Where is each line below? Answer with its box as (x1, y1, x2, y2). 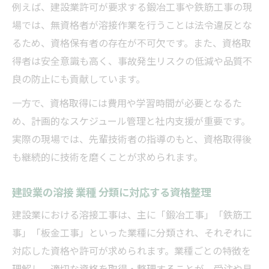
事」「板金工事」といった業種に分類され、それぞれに (12, 225, 252, 240)
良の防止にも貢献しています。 (12, 71, 145, 86)
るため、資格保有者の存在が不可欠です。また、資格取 (12, 35, 251, 50)
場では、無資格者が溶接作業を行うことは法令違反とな (12, 17, 252, 32)
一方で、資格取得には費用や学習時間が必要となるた (12, 95, 242, 110)
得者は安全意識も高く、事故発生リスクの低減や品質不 (12, 53, 252, 68)
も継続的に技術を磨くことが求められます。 (12, 149, 203, 164)
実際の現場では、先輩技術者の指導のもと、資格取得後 (12, 131, 252, 146)
